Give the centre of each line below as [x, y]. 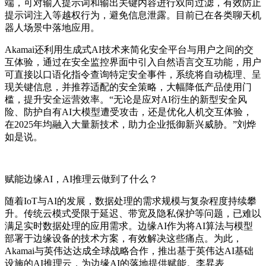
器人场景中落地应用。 [52, 28]
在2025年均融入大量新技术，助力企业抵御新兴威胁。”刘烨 [130, 125]
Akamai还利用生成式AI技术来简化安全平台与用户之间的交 [129, 50]
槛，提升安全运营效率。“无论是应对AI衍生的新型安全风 [126, 100]
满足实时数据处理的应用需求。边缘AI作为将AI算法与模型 [129, 226]
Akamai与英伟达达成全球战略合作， [81, 251]
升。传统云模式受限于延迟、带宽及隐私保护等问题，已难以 [133, 214]
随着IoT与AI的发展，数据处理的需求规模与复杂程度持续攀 [131, 201]
